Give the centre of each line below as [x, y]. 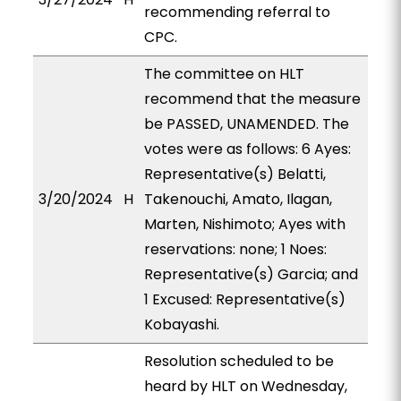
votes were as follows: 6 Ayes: [247, 149]
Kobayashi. [181, 324]
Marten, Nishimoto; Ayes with [244, 224]
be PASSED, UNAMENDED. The [246, 124]
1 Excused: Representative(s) [244, 299]
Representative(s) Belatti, [235, 174]
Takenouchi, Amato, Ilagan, [238, 199]
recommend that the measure [252, 99]
